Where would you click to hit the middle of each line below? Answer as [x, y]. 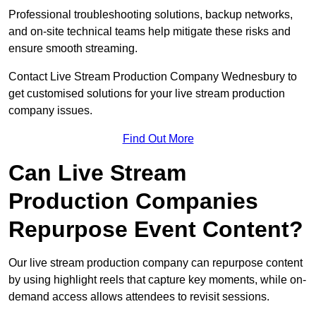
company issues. [52, 111]
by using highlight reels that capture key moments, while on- [157, 280]
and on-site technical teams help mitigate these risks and [150, 32]
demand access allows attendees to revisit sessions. [139, 297]
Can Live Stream [97, 173]
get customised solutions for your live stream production [147, 94]
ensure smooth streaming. [73, 49]
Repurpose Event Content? [156, 230]
